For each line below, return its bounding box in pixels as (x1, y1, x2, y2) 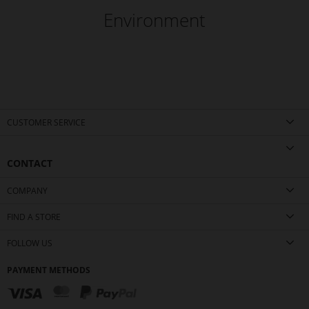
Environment (103, 8, 206, 33)
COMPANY (7, 185, 48, 197)
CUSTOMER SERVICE (7, 117, 86, 129)
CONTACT (7, 157, 52, 170)
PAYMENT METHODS (7, 264, 90, 277)
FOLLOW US (7, 237, 52, 250)
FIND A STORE (7, 211, 61, 223)
